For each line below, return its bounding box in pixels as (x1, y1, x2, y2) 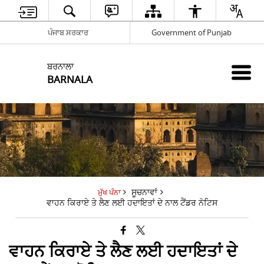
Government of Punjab (151, 27, 232, 38)
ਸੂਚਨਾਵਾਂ (131, 186, 157, 199)
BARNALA (47, 72, 93, 87)
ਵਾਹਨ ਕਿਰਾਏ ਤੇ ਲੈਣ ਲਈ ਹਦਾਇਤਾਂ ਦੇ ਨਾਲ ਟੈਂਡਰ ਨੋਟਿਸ (47, 197, 217, 209)
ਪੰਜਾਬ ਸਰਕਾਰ (47, 27, 88, 38)
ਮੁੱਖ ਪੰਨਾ (98, 188, 120, 198)
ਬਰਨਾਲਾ (47, 61, 74, 73)
